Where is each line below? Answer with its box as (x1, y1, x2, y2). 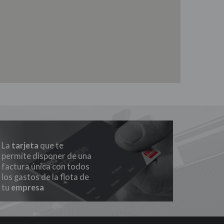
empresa (10, 182, 44, 193)
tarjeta (11, 140, 38, 151)
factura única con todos (1, 161, 89, 172)
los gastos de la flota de (1, 172, 89, 182)
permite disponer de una (1, 151, 91, 161)
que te (38, 140, 63, 151)
